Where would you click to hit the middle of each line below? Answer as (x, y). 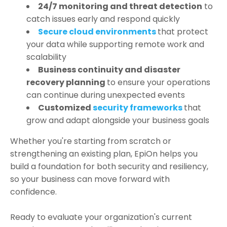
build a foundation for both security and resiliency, (109, 167)
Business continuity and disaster (109, 70)
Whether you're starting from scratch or (91, 141)
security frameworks (138, 108)
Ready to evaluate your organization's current (101, 217)
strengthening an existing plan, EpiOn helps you (104, 154)
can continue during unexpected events (106, 95)
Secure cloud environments (97, 32)
